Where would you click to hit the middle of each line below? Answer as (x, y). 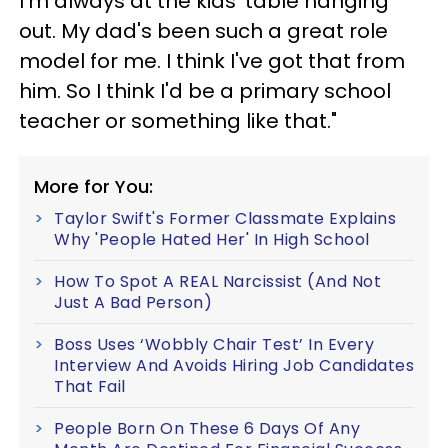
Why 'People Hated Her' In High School (212, 240)
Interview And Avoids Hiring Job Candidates (234, 366)
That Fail (90, 387)
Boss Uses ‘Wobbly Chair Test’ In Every (214, 345)
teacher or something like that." (178, 121)
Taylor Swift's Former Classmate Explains (225, 219)
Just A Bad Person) (133, 303)
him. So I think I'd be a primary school (205, 91)
